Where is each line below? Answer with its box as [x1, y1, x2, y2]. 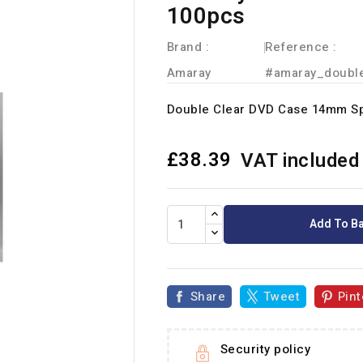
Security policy [220, 340, 310, 358]
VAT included [241, 147, 359, 175]
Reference [265, 38, 330, 56]
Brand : [166, 38, 209, 56]
